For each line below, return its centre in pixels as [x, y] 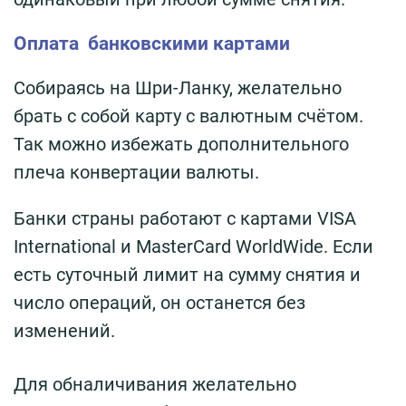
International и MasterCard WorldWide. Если [193, 247]
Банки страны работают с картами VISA [185, 219]
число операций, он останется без [159, 303]
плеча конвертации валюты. [136, 173]
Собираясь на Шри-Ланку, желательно [178, 88]
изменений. [64, 331]
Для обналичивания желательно [155, 385]
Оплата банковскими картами [152, 44]
